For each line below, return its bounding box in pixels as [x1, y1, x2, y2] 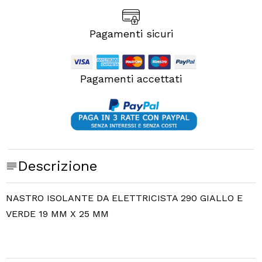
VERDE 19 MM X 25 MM [6, 208, 109, 219]
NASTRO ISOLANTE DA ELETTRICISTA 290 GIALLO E [6, 192, 243, 204]
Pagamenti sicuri [89, 27, 173, 40]
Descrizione [18, 157, 97, 174]
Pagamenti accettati [80, 73, 182, 85]
